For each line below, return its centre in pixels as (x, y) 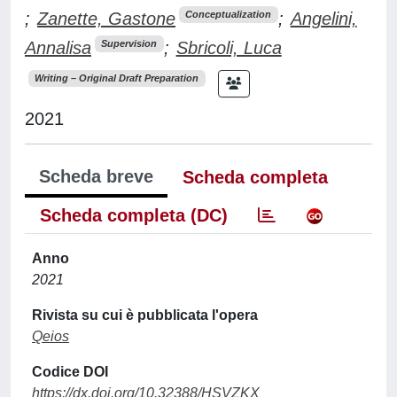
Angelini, (323, 18)
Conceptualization (229, 15)
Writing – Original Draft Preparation (117, 78)
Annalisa (58, 47)
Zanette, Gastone (106, 18)
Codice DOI (70, 371)
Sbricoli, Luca (229, 47)
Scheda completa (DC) (134, 215)
